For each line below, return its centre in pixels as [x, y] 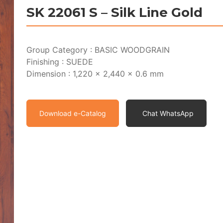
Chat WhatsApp [168, 113]
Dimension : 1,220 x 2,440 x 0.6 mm [95, 74]
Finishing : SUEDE [60, 62]
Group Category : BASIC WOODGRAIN [98, 50]
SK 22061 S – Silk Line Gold [115, 12]
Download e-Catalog [73, 113]
